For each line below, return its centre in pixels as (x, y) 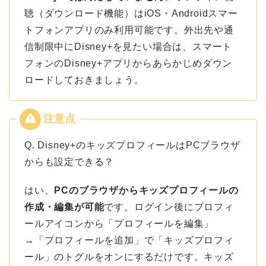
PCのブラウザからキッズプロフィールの (146, 191)
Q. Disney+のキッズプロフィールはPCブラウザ (132, 145)
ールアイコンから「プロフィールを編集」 (119, 224)
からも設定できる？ (69, 162)
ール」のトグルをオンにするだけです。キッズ (129, 257)
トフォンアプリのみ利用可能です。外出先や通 (129, 30)
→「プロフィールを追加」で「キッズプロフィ (129, 240)
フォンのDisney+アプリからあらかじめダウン (129, 64)
